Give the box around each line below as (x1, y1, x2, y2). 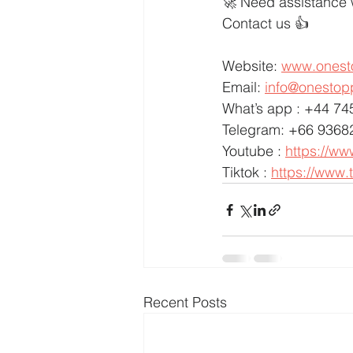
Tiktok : (222, 163, 271, 182)
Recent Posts (143, 293, 227, 312)
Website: (222, 57, 281, 76)
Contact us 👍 (222, 14, 309, 33)
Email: (222, 78, 265, 97)
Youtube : (222, 142, 285, 161)
